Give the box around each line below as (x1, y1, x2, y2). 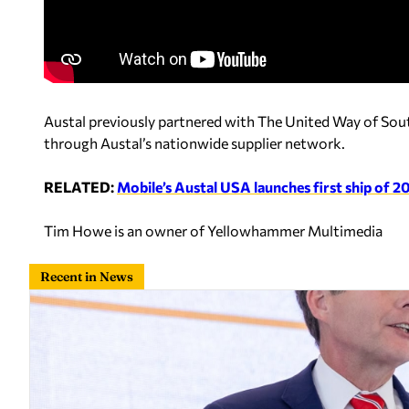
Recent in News (40, 268, 133, 285)
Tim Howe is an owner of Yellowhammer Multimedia (44, 222, 383, 239)
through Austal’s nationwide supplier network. (44, 134, 345, 152)
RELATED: (44, 178, 117, 195)
